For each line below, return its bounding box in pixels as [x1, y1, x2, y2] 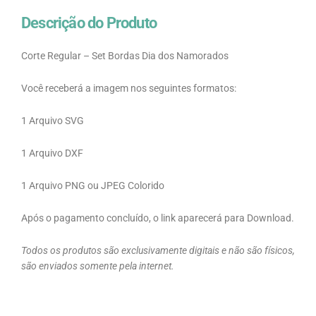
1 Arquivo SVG [21, 115, 84, 127]
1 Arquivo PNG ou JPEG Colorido [21, 180, 164, 191]
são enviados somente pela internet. [21, 260, 174, 272]
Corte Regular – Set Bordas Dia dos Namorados [21, 50, 229, 62]
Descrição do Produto [21, 14, 157, 32]
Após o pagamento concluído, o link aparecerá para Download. [21, 212, 294, 224]
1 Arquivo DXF [21, 147, 83, 159]
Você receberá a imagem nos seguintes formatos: [21, 83, 236, 95]
